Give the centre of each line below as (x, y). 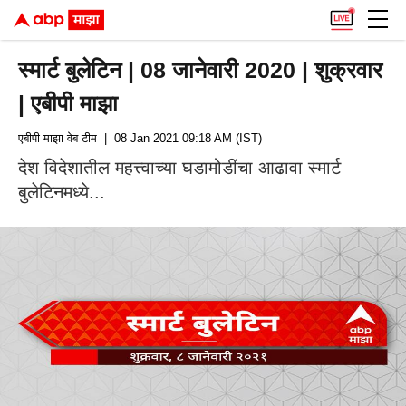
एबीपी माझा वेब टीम (58, 138)
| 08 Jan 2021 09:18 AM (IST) (179, 138)
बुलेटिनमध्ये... (62, 192)
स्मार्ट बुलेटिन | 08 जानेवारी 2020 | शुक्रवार (201, 70)
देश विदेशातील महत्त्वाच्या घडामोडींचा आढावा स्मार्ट (179, 168)
